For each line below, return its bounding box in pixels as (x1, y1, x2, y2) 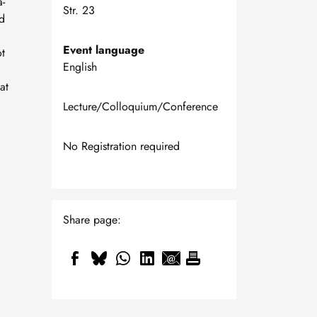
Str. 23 (63, 2, 95, 18)
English (63, 59, 97, 75)
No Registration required (63, 138, 180, 154)
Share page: (63, 212, 121, 228)
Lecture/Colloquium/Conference (63, 98, 218, 115)
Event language (63, 42, 144, 58)
